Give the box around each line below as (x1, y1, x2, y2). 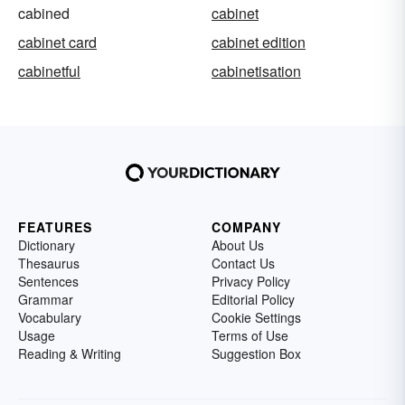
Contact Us (212, 253, 275, 272)
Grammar (18, 289, 73, 308)
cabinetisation (212, 60, 301, 81)
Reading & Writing (18, 344, 121, 363)
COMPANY (212, 217, 281, 236)
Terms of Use (212, 325, 288, 344)
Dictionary (18, 235, 75, 254)
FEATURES (18, 217, 92, 236)
